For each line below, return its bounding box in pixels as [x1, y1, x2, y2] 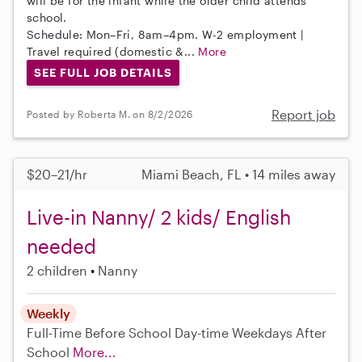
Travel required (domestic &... [27, 44, 199, 58]
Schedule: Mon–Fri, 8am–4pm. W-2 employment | [27, 27, 305, 41]
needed [27, 234, 96, 258]
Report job [271, 106, 335, 122]
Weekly [27, 305, 70, 321]
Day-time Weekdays [175, 324, 293, 340]
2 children [27, 262, 87, 278]
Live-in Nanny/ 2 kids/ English [27, 204, 291, 229]
